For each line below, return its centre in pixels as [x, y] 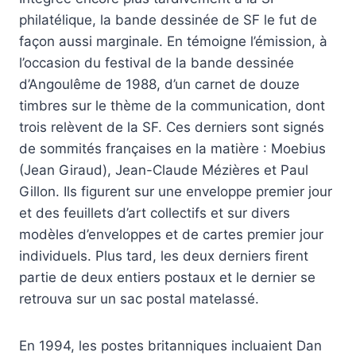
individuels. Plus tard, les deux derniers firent [164, 256]
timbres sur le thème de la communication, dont [172, 106]
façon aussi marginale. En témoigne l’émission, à [173, 42]
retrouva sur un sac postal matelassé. [139, 299]
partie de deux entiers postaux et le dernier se [167, 278]
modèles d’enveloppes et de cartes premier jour [171, 235]
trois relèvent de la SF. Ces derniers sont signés [172, 128]
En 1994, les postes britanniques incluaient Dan [170, 346]
